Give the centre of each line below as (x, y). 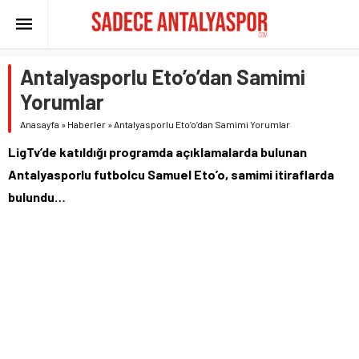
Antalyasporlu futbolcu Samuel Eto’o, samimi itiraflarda (171, 174)
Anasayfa (40, 124)
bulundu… (37, 197)
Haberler (87, 124)
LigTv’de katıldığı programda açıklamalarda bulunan (157, 152)
